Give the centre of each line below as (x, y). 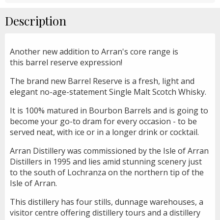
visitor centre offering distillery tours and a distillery (105, 212)
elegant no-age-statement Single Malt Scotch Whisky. (108, 92)
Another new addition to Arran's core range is (94, 51)
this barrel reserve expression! (66, 62)
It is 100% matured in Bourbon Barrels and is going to (109, 110)
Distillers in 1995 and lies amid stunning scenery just (106, 161)
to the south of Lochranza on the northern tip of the (107, 172)
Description (36, 20)
